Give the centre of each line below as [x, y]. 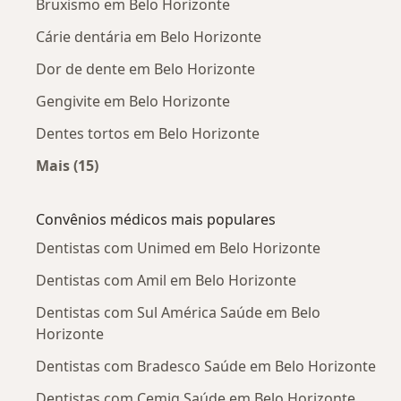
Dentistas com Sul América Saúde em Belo [178, 312]
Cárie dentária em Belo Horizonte [149, 36]
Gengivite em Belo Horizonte [133, 101]
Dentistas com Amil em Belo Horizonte [166, 280]
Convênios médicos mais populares [156, 219]
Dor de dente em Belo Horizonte [145, 68]
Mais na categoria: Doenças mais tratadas [217, 186]
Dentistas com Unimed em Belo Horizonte [178, 247]
